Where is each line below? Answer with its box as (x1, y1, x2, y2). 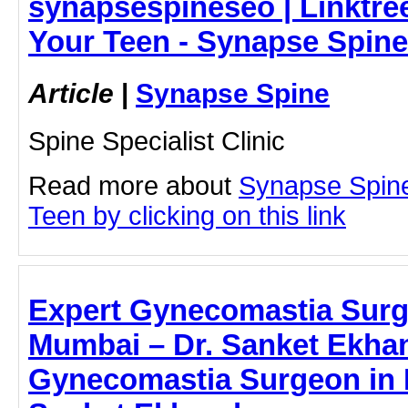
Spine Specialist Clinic (28, 126, 285, 156)
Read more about (28, 170, 239, 200)
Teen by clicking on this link (28, 200, 346, 230)
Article (28, 77, 114, 108)
